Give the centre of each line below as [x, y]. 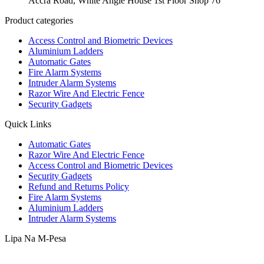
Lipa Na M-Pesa [35, 239]
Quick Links [28, 124]
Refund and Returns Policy [79, 187]
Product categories [39, 21]
